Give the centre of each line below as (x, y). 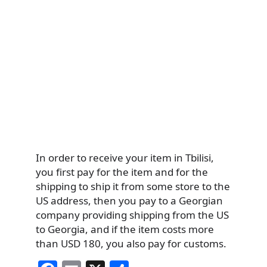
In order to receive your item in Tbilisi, (125, 157)
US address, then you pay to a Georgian (129, 200)
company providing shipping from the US (132, 215)
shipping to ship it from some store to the (133, 186)
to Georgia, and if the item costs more (125, 229)
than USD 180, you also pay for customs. (131, 243)
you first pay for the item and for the (122, 172)
